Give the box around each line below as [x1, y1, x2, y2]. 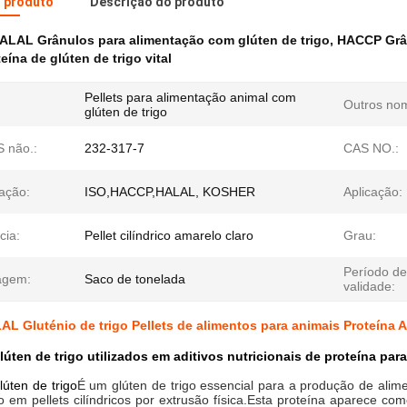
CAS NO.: [343, 141, 399, 155]
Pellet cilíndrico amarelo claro [84, 228, 253, 243]
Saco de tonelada [84, 272, 185, 286]
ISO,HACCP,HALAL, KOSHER [84, 184, 255, 199]
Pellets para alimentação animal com [84, 90, 296, 104]
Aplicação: [343, 184, 402, 199]
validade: [343, 279, 395, 293]
